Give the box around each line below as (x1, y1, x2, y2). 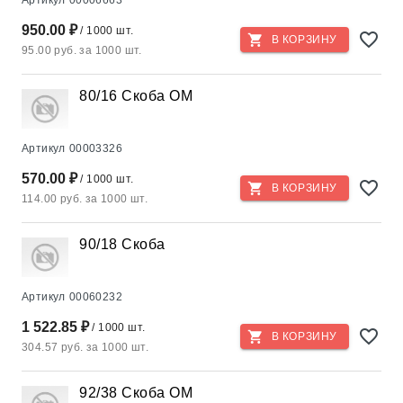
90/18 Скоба (79, 237, 166, 252)
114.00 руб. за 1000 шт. (22, 193, 148, 205)
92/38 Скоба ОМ (79, 385, 193, 400)
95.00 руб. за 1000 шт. (22, 44, 142, 57)
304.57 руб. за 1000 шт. (22, 341, 149, 354)
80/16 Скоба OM (79, 88, 193, 103)
